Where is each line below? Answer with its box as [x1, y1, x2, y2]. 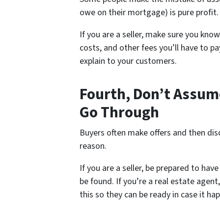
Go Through [80, 102, 159, 124]
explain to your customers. [80, 55, 177, 67]
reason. [80, 140, 107, 152]
